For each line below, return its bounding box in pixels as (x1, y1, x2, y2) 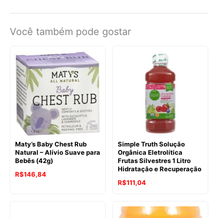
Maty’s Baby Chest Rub (15, 140, 87, 148)
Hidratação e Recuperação (118, 164, 201, 173)
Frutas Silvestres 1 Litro (118, 156, 191, 164)
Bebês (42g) (15, 156, 53, 164)
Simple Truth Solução (118, 140, 185, 148)
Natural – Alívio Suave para (15, 148, 100, 156)
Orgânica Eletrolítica (118, 148, 182, 156)
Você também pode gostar (10, 25, 131, 37)
